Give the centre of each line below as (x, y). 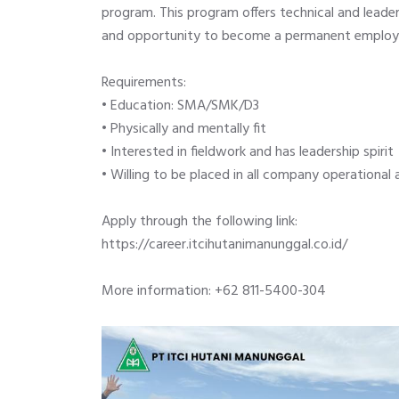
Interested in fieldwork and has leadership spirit (252, 152)
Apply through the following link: (199, 222)
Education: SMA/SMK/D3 (185, 106)
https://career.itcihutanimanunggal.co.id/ (224, 245)
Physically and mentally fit (188, 129)
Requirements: (144, 83)
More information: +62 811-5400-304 (214, 291)
